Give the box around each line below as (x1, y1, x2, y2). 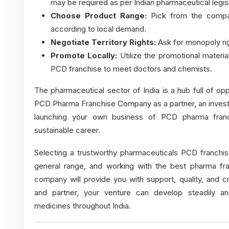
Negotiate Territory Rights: (51, 37, 156, 48)
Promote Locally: (51, 51, 118, 61)
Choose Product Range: (51, 11, 147, 21)
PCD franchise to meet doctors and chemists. (51, 64, 212, 74)
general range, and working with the (34, 161, 171, 171)
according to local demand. (51, 24, 146, 34)
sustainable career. (34, 125, 100, 135)
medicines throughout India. (34, 201, 131, 211)
